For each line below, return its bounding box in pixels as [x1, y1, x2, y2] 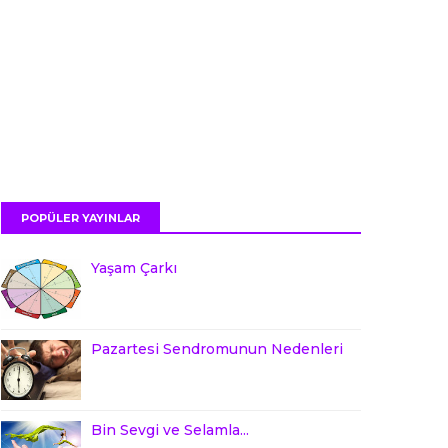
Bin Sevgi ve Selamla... [91, 421, 249, 439]
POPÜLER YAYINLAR [21, 211, 140, 225]
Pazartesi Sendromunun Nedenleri [91, 340, 343, 358]
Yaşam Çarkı [91, 259, 177, 277]
